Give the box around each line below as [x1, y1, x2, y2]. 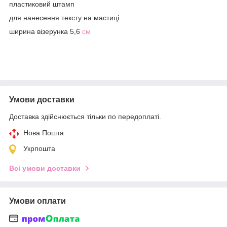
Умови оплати [9, 196, 66, 205]
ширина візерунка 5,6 [9, 27, 82, 35]
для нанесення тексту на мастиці [9, 13, 119, 22]
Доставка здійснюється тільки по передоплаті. [9, 112, 161, 121]
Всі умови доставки [9, 164, 81, 172]
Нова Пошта [23, 128, 64, 137]
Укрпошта [23, 144, 55, 153]
